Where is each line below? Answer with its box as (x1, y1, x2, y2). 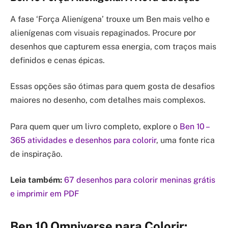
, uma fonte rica (156, 135, 215, 145)
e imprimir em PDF (10, 189, 79, 199)
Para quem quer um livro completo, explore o (10, 121, 180, 131)
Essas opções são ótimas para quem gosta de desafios (10, 81, 215, 92)
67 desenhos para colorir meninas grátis (64, 175, 215, 185)
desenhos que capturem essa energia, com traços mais (10, 41, 216, 51)
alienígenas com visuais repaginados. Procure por (10, 27, 196, 38)
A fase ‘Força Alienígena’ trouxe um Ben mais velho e (10, 14, 210, 24)
